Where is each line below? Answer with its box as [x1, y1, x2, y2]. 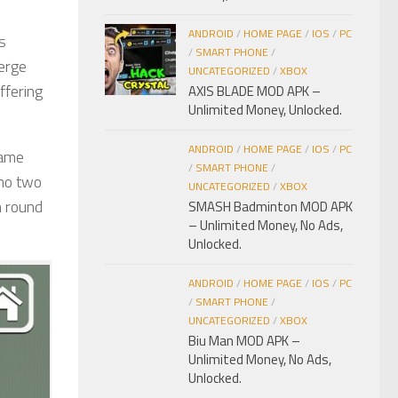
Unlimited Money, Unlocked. [188, 99, 342, 121]
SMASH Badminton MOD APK [188, 196, 353, 218]
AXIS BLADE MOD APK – [188, 81, 321, 102]
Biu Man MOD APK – [188, 330, 300, 352]
